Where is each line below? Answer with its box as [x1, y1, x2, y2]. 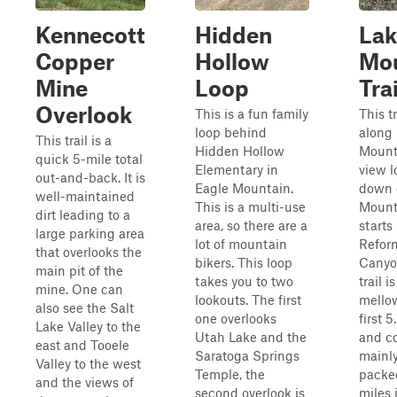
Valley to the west [35, 355, 141, 371]
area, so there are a [195, 217, 307, 233]
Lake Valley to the [35, 318, 141, 334]
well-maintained [35, 188, 135, 204]
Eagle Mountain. [195, 180, 293, 196]
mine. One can [35, 281, 123, 297]
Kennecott [35, 21, 145, 48]
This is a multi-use [195, 198, 306, 214]
